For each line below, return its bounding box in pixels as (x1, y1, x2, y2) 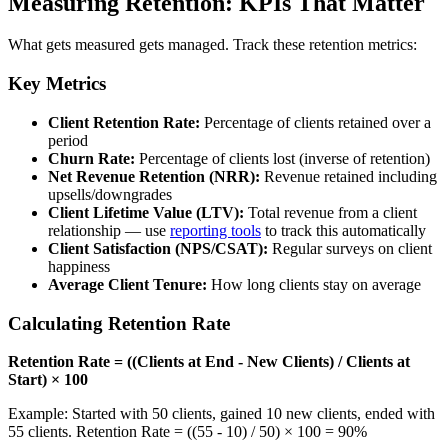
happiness (48, 257, 110, 275)
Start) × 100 (8, 371, 88, 389)
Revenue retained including (260, 167, 437, 185)
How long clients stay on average (207, 275, 421, 293)
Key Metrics (8, 73, 106, 95)
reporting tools (170, 221, 261, 239)
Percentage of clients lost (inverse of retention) (135, 149, 430, 167)
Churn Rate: (48, 149, 135, 167)
